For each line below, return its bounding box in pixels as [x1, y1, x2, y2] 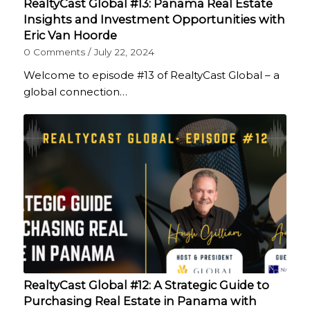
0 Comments [23, 46, 85, 57]
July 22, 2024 [93, 46, 154, 57]
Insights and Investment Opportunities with [23, 12, 285, 26]
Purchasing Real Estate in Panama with [23, 293, 257, 308]
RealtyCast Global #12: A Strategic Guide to [23, 277, 269, 292]
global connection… [23, 84, 127, 98]
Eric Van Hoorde [23, 28, 117, 42]
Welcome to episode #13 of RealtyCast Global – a [23, 68, 280, 82]
